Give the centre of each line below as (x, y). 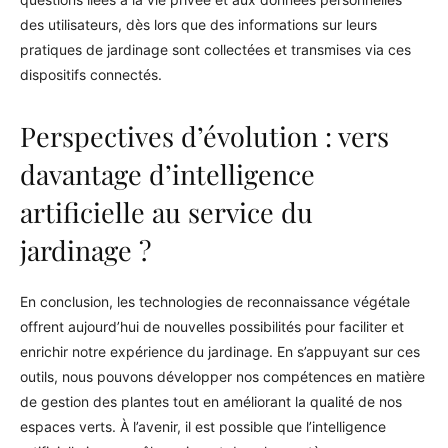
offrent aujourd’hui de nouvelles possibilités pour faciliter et (212, 326)
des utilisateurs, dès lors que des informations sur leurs (198, 24)
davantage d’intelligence (167, 174)
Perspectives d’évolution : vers (204, 136)
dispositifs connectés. (91, 74)
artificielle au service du (166, 212)
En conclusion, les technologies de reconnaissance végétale (215, 301)
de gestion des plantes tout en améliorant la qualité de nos (211, 401)
